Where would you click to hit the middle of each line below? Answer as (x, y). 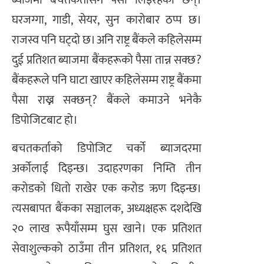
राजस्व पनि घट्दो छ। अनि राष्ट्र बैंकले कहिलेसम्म (107, 40)
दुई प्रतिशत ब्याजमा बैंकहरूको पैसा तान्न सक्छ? (107, 60)
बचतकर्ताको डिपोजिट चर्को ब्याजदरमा (107, 149)
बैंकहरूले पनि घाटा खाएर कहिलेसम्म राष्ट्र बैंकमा (107, 80)
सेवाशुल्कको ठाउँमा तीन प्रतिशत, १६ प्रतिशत (107, 249)
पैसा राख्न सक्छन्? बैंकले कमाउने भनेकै (107, 100)
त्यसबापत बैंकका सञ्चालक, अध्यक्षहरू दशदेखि (107, 209)
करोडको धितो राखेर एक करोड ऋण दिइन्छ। (107, 189)
